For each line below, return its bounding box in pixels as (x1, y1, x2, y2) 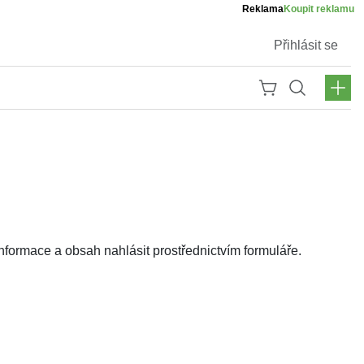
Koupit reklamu (284, 3, 354, 15)
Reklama (242, 3, 284, 15)
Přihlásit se (274, 37, 338, 52)
